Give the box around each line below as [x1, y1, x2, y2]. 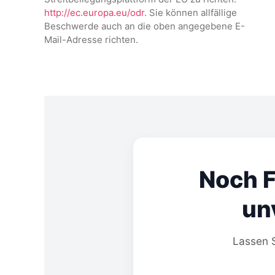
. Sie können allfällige [144, 7, 237, 18]
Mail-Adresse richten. [44, 34, 138, 45]
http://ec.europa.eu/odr [44, 7, 144, 18]
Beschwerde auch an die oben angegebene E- [44, 20, 245, 32]
